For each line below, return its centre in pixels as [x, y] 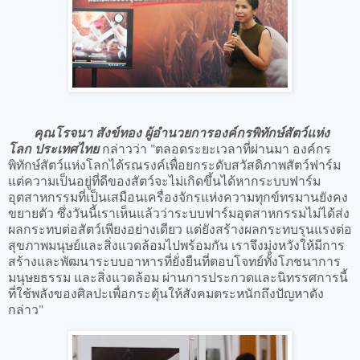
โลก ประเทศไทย [53, 148]
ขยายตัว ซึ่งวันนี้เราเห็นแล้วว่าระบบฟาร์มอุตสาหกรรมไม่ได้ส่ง [179, 212]
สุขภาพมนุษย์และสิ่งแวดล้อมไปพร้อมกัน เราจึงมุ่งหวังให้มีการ [176, 244]
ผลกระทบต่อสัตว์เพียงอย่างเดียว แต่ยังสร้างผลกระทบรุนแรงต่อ [180, 228]
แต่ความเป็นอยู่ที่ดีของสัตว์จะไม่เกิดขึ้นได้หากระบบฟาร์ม [164, 180]
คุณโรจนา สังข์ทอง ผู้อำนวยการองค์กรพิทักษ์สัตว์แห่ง [182, 132]
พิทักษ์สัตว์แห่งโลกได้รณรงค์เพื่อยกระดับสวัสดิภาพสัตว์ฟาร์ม [174, 164]
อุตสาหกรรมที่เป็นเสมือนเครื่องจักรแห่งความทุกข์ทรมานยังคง [178, 196]
